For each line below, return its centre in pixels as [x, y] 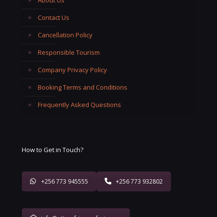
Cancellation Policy [65, 35]
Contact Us [54, 17]
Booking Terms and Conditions [83, 87]
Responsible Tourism [69, 52]
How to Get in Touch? [53, 149]
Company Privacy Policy [72, 70]
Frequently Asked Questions [79, 104]
